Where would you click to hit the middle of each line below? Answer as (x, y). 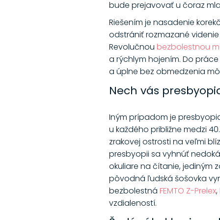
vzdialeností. (134, 203)
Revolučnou (133, 47)
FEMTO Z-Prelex (188, 191)
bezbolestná (134, 191)
